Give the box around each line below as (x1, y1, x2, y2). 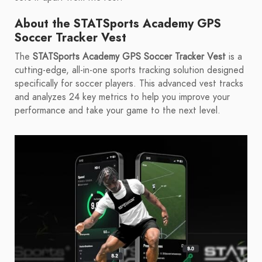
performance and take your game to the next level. (15, 104, 220, 118)
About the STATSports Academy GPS (15, 15, 221, 32)
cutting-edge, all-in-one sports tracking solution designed (15, 64, 244, 77)
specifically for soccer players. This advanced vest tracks (15, 77, 243, 91)
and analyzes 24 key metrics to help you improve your (15, 91, 230, 104)
